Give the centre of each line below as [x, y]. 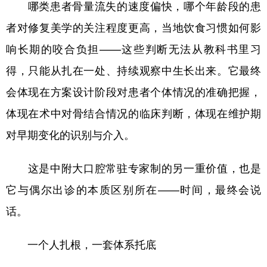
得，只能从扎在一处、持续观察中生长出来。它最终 [133, 70]
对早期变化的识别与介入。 [70, 134]
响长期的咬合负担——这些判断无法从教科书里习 [133, 48]
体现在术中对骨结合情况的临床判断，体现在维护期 [133, 113]
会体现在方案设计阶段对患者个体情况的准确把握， [133, 91]
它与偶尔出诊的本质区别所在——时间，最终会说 [133, 189]
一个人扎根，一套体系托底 [92, 244]
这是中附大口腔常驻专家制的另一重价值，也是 [133, 167]
